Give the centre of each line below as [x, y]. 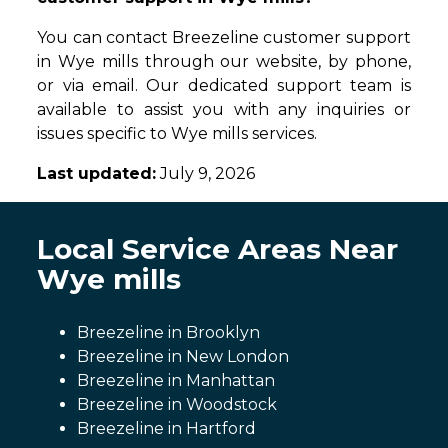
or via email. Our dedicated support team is [224, 86]
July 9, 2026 [206, 174]
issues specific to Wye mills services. [177, 134]
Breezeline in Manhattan [176, 381]
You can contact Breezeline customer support [224, 38]
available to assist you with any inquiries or [224, 110]
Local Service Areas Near [218, 249]
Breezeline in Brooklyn [169, 333]
